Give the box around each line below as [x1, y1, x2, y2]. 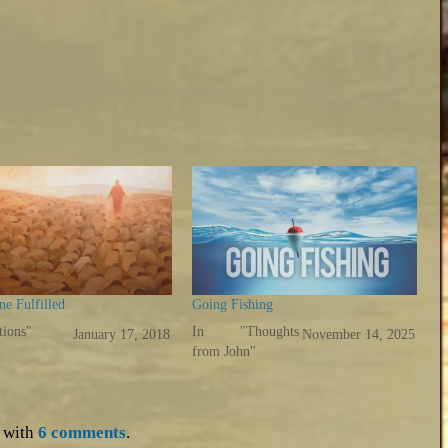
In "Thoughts [192, 323, 299, 339]
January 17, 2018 [72, 326, 170, 342]
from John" [192, 343, 257, 359]
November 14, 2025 [301, 326, 415, 342]
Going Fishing [192, 296, 274, 312]
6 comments [38, 423, 127, 443]
